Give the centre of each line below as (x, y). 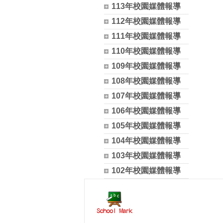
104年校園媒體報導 (146, 141)
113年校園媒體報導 (146, 6)
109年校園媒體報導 (146, 66)
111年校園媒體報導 (146, 36)
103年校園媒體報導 (146, 156)
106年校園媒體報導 (146, 111)
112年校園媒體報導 (146, 21)
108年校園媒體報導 (146, 81)
